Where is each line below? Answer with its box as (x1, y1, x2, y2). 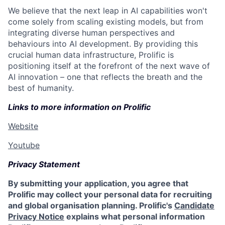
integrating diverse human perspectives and (8, 27, 175, 38)
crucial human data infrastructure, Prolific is (8, 49, 174, 60)
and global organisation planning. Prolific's (8, 200, 174, 210)
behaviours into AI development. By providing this (8, 38, 198, 49)
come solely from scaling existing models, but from (8, 16, 203, 27)
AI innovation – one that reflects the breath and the (8, 71, 202, 82)
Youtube (8, 140, 40, 150)
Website (8, 121, 38, 131)
